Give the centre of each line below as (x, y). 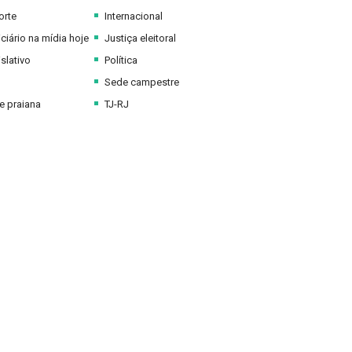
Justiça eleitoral (139, 38)
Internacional (132, 16)
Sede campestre (140, 82)
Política (119, 60)
